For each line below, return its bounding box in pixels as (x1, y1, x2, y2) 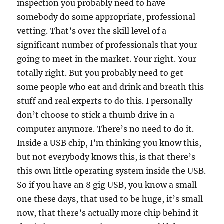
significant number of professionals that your (17, 40, 198, 50)
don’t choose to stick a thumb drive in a (17, 110, 175, 120)
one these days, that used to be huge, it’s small (17, 194, 203, 204)
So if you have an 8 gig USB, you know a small (17, 180, 197, 190)
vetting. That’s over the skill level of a (17, 26, 167, 36)
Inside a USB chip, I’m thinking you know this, (17, 138, 202, 148)
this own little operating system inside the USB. (17, 166, 206, 176)
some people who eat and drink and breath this (17, 82, 204, 92)
